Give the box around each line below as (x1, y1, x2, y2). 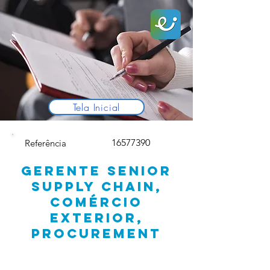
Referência (25, 137, 66, 149)
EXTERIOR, (49, 210, 143, 226)
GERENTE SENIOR (21, 163, 172, 179)
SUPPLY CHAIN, (31, 178, 162, 195)
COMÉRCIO (50, 194, 143, 210)
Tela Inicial (72, 100, 121, 114)
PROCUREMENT (31, 225, 162, 242)
